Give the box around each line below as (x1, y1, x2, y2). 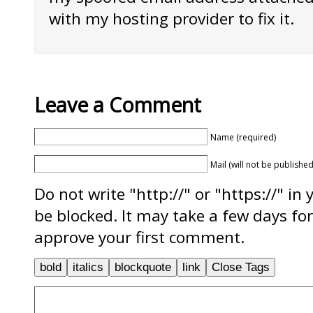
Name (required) (210, 131, 276, 143)
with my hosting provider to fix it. (49, 7, 295, 29)
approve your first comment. (34, 226, 245, 248)
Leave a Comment (34, 91, 201, 118)
